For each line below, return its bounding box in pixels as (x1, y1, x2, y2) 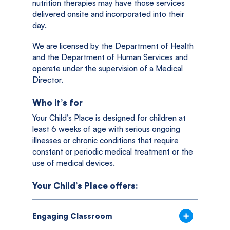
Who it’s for (32, 97, 83, 108)
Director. (32, 74, 63, 85)
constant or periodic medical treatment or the (32, 146, 193, 157)
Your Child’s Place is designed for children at (32, 112, 186, 123)
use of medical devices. (32, 158, 115, 168)
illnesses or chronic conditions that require (32, 135, 179, 145)
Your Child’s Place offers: (32, 180, 138, 191)
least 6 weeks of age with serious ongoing (32, 124, 180, 134)
